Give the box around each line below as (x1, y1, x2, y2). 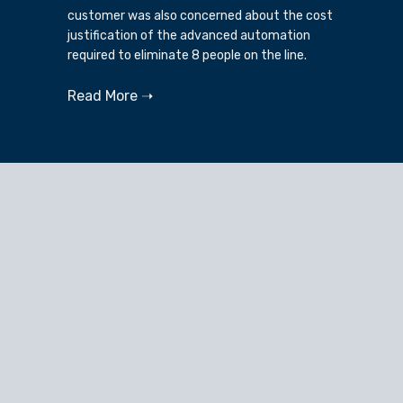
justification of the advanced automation (67, 28, 310, 44)
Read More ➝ (67, 87, 153, 105)
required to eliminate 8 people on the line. (67, 48, 307, 64)
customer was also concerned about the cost (67, 8, 333, 24)
